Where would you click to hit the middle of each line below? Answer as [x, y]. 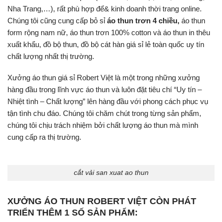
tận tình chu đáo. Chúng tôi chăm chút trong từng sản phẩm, [104, 113]
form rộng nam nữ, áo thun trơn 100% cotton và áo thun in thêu [109, 32]
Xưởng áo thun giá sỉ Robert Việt [60, 78]
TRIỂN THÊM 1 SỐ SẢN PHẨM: [73, 212]
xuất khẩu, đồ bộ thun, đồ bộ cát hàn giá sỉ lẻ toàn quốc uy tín [106, 44]
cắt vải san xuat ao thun [111, 173]
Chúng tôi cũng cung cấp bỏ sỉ [57, 20]
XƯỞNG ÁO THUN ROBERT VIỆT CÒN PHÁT [102, 201]
